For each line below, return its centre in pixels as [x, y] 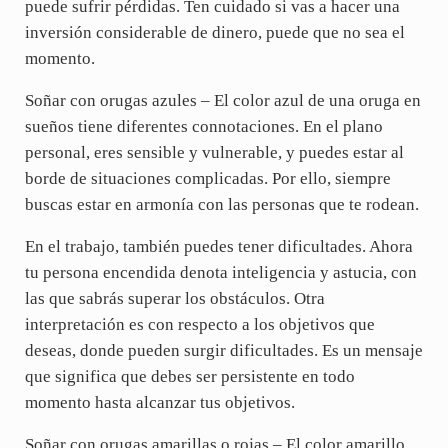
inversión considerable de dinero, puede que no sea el [214, 32]
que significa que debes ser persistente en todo [189, 376]
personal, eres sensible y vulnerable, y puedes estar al [214, 152]
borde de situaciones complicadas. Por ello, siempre [207, 178]
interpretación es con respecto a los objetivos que [199, 324]
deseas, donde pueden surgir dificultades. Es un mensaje [223, 350]
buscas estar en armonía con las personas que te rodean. [221, 204]
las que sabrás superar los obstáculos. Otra [174, 298]
